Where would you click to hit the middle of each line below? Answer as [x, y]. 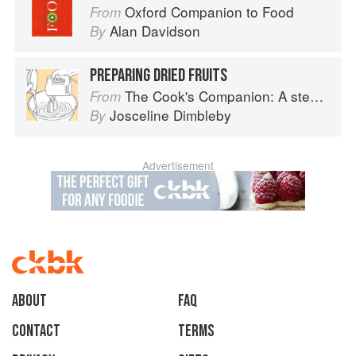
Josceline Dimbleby [170, 115]
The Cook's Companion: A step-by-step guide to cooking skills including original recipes [217, 96]
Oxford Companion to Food [209, 12]
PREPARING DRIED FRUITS [159, 76]
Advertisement [178, 166]
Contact [36, 331]
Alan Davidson [155, 31]
